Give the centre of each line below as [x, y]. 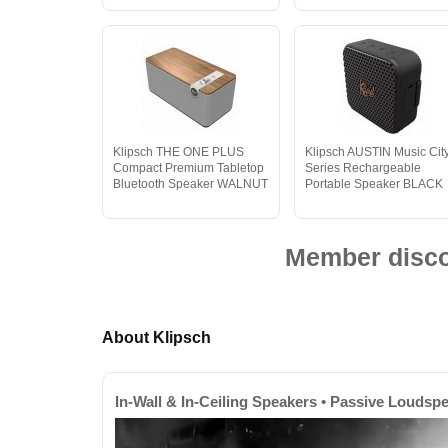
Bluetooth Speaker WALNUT [190, 184]
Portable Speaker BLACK [374, 184]
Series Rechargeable [363, 168]
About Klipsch [156, 337]
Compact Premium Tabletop [188, 168]
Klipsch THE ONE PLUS [178, 152]
